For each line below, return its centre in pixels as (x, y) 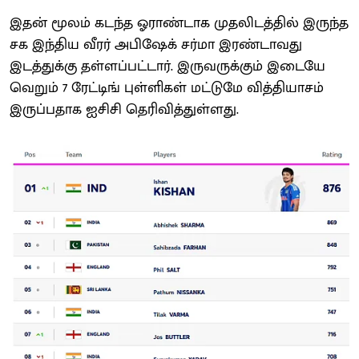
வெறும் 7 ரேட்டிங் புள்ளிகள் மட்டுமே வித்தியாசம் (167, 88)
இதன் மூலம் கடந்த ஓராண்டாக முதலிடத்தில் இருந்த (179, 23)
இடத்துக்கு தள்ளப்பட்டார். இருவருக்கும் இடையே (167, 66)
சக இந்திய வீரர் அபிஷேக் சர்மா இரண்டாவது (156, 44)
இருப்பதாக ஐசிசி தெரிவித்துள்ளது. (124, 109)
